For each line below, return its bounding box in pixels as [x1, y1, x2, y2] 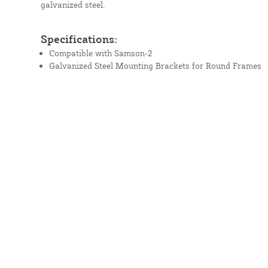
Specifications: [40, 32, 117, 45]
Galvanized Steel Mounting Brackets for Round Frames [48, 60, 261, 71]
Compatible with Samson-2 [48, 47, 153, 58]
